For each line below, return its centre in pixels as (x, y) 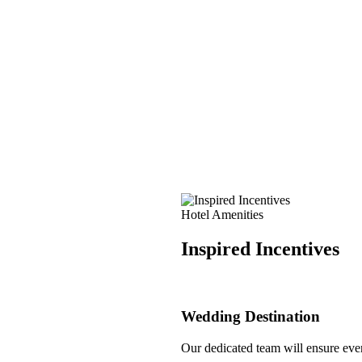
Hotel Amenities (222, 215)
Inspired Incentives (260, 249)
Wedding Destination (250, 316)
